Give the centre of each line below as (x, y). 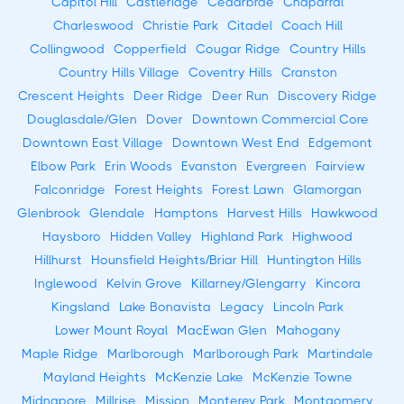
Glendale (117, 212)
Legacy (242, 306)
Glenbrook (49, 212)
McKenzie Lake (199, 376)
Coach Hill (312, 25)
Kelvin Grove (144, 283)
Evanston (209, 165)
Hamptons (186, 212)
